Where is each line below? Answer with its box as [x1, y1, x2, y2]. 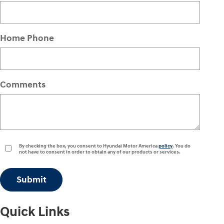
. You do [172, 143, 190, 149]
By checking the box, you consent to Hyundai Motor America [19, 143, 158, 149]
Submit [16, 173, 46, 185]
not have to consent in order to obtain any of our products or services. [19, 149, 180, 155]
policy [158, 143, 172, 149]
